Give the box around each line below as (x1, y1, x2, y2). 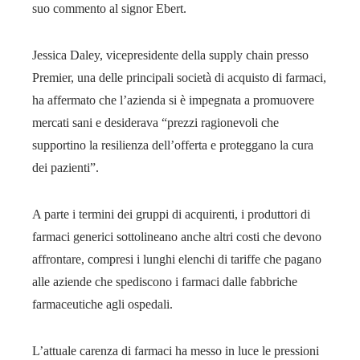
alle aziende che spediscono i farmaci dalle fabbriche (32, 274, 297, 288)
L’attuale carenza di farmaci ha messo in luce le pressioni (32, 343, 319, 358)
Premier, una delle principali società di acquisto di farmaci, (32, 70, 326, 84)
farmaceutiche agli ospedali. (32, 297, 173, 311)
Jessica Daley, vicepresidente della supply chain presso (32, 47, 309, 62)
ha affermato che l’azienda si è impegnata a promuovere (32, 92, 314, 107)
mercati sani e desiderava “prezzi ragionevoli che (32, 115, 279, 129)
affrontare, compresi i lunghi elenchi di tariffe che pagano (32, 252, 321, 266)
